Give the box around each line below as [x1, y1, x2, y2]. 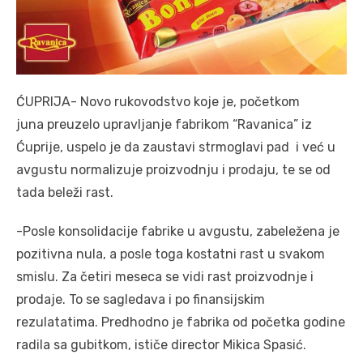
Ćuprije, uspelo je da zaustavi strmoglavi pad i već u [16, 139, 335, 156]
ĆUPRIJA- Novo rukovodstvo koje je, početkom [16, 94, 300, 110]
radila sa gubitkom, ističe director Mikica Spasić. [16, 337, 306, 353]
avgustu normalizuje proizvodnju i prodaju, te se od [16, 162, 331, 178]
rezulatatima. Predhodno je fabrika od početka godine [16, 314, 345, 331]
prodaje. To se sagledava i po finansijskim [16, 292, 265, 308]
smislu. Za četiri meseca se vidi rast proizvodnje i [16, 269, 314, 285]
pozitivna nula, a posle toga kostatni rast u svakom [16, 246, 325, 263]
